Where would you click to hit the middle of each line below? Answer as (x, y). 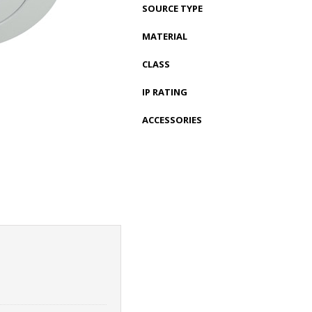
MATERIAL (165, 36)
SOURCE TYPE (172, 8)
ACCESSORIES (172, 119)
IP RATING (165, 92)
